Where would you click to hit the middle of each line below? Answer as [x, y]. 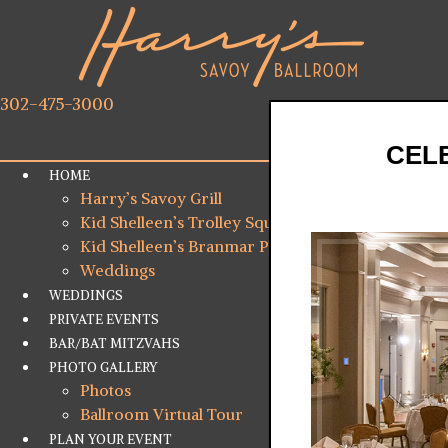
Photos [105, 390]
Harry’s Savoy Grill [151, 198]
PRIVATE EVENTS [104, 319]
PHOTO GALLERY [103, 367]
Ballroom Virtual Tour [161, 414]
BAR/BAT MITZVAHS [114, 343]
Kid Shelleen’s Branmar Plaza [188, 246]
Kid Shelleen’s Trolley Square [189, 222]
